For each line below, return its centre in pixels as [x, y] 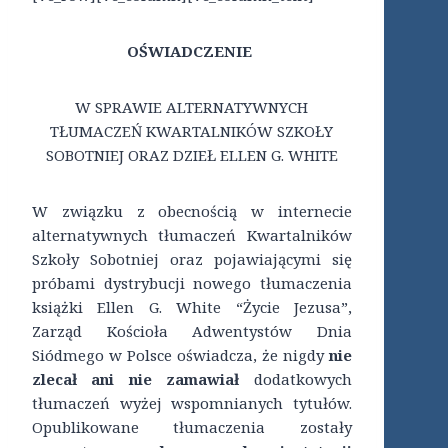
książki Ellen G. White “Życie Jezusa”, [192, 307]
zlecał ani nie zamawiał [136, 379]
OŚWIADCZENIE [190, 51]
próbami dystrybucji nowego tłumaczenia [192, 283]
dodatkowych [295, 379]
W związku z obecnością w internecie [192, 211]
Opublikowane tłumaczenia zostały [192, 427]
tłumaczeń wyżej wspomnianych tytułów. [192, 403]
